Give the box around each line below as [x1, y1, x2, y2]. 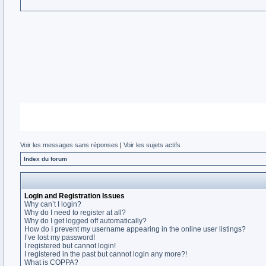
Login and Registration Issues [24, 192, 125, 200]
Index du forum [24, 156, 67, 162]
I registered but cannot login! [24, 242, 116, 250]
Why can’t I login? [24, 200, 81, 208]
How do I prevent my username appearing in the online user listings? [24, 225, 246, 233]
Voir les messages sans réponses [20, 141, 118, 148]
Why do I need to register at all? [24, 208, 126, 217]
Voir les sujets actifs [123, 141, 180, 148]
